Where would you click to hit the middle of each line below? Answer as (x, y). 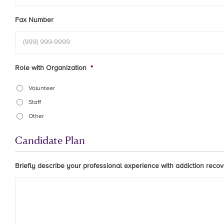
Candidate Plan (50, 140)
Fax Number (34, 20)
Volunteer (42, 88)
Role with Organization (51, 68)
